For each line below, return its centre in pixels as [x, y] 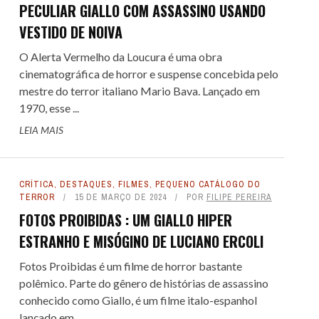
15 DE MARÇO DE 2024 [120, 197]
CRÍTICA [36, 184]
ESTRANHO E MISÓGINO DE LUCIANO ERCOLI [141, 241]
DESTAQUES [86, 184]
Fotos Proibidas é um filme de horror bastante [130, 266]
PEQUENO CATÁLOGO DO [208, 184]
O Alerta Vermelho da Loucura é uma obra [120, 57]
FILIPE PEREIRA [239, 197]
